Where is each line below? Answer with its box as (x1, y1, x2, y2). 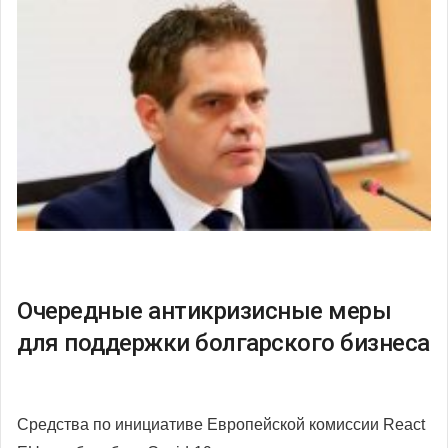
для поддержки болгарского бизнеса (17, 329, 430, 358)
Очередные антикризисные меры (17, 297, 391, 326)
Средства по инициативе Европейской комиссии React (17, 416, 425, 434)
